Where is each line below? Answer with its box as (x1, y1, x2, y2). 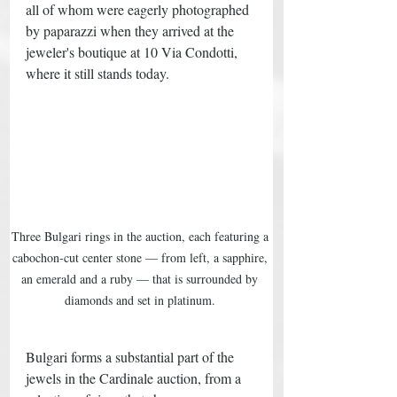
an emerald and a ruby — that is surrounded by (21, 269, 261, 287)
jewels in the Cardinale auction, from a (26, 368, 245, 387)
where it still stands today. (26, 64, 173, 83)
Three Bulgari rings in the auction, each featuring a (11, 227, 272, 245)
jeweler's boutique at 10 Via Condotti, (26, 43, 241, 62)
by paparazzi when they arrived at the (26, 21, 237, 41)
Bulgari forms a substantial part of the (26, 346, 237, 366)
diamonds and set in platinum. (64, 291, 219, 308)
